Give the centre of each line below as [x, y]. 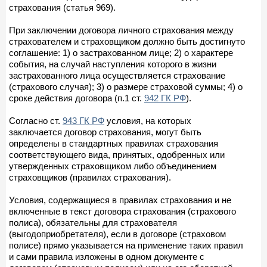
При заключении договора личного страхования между [121, 30]
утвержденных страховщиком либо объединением [113, 166]
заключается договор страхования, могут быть [105, 132]
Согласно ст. [36, 120]
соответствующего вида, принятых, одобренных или [117, 154]
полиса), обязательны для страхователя [93, 222]
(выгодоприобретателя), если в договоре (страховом [117, 234]
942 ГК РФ [165, 98]
